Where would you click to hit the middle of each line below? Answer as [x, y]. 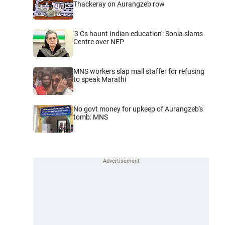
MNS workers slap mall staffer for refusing [139, 71]
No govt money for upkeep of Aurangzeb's [138, 109]
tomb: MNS [91, 117]
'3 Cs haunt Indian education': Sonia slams [138, 33]
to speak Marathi [100, 79]
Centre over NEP [99, 41]
